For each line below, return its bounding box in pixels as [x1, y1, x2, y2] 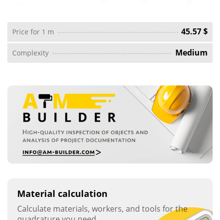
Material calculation [17, 188, 108, 200]
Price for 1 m [12, 27, 54, 36]
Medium [175, 47, 208, 58]
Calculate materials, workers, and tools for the [17, 203, 188, 215]
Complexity [12, 48, 49, 57]
